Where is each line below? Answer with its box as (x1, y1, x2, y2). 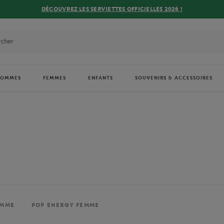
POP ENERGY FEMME (31, 201, 99, 209)
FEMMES (43, 75, 66, 81)
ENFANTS (88, 75, 113, 81)
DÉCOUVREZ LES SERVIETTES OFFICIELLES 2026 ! (41, 5, 183, 12)
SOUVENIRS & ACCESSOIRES (135, 75, 212, 81)
